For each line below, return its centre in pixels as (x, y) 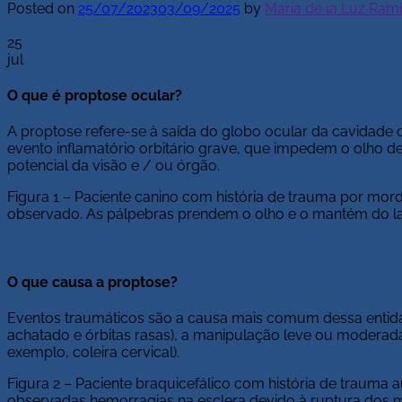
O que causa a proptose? (92, 282)
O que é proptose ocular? (95, 96)
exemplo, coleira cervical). (93, 352)
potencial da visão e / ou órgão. (114, 166)
